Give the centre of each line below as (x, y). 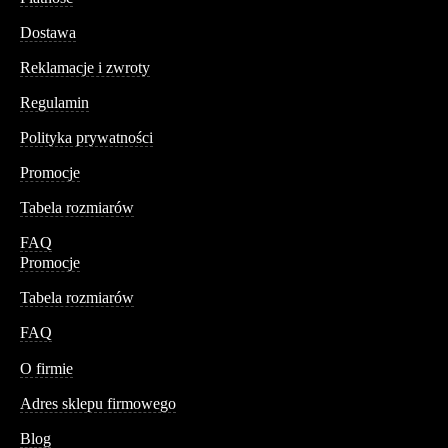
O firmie (46, 368)
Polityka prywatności (86, 137)
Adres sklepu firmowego (98, 403)
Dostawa (48, 32)
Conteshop (49, 350)
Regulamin (54, 102)
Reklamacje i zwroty (85, 67)
